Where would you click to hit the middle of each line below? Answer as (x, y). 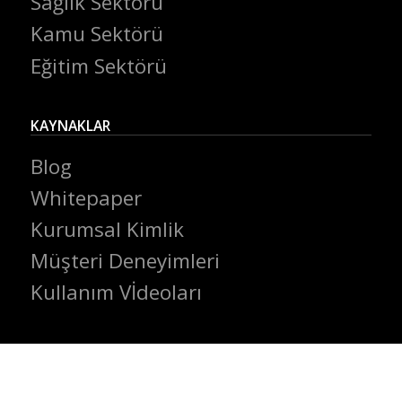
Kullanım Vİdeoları (116, 293)
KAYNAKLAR (70, 126)
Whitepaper (86, 197)
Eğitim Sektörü (98, 66)
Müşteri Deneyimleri (125, 261)
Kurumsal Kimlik (107, 230)
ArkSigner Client (109, 368)
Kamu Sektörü (96, 34)
